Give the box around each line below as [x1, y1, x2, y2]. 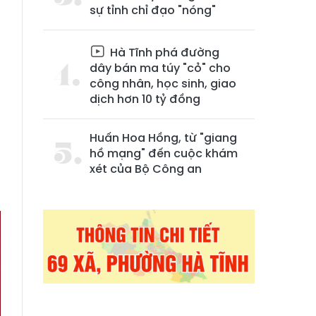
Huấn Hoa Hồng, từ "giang [90, 130, 237, 146]
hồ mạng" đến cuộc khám [90, 145, 238, 162]
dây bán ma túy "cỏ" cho [90, 60, 231, 76]
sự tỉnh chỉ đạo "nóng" [90, 2, 216, 18]
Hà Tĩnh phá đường [107, 44, 219, 61]
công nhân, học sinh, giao [90, 75, 236, 92]
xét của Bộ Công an [90, 161, 202, 177]
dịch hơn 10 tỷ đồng [90, 91, 200, 107]
